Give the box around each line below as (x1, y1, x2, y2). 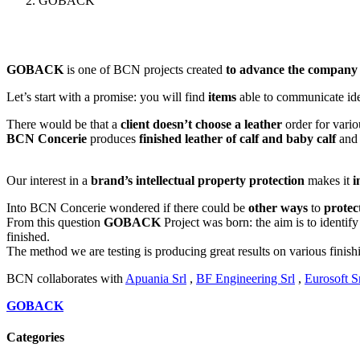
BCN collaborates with (6, 271, 125, 285)
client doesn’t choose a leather (121, 117, 282, 131)
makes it (305, 173, 353, 187)
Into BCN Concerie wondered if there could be (6, 200, 245, 215)
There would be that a (6, 117, 121, 131)
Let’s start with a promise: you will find (6, 89, 208, 104)
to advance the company (223, 62, 358, 76)
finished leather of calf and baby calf (139, 131, 336, 145)
